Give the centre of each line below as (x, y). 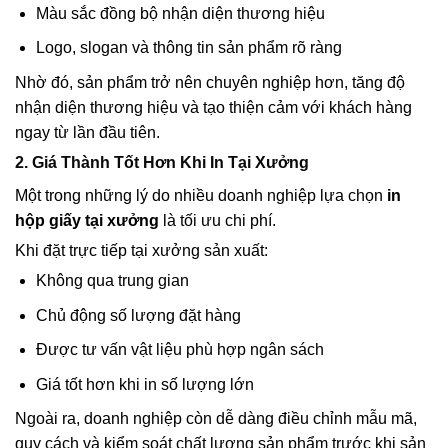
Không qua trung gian (112, 281)
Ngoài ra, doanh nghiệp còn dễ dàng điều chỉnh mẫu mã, (216, 419)
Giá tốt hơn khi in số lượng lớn (144, 384)
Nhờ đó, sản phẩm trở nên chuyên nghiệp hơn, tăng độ (210, 83)
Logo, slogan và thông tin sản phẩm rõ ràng (188, 48)
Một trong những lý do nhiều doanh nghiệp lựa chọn (201, 196)
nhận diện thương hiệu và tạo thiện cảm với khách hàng (213, 108)
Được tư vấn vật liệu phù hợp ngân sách (179, 350)
